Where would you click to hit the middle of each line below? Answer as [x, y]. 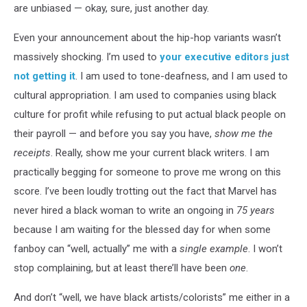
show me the [244, 134]
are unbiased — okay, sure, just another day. [111, 8]
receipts [32, 153]
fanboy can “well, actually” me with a [97, 249]
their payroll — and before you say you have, [114, 134]
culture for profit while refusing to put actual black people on [150, 114]
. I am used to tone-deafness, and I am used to [182, 76]
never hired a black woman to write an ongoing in [125, 210]
